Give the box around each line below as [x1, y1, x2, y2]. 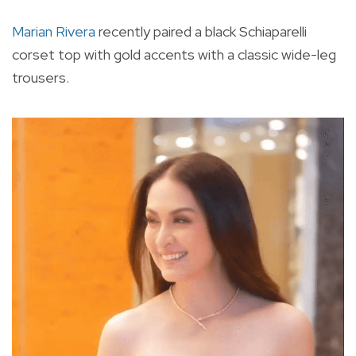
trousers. [12, 68, 69, 87]
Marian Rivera [12, 22, 95, 41]
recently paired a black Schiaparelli [95, 22, 307, 41]
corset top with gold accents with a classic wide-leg [12, 45, 336, 64]
